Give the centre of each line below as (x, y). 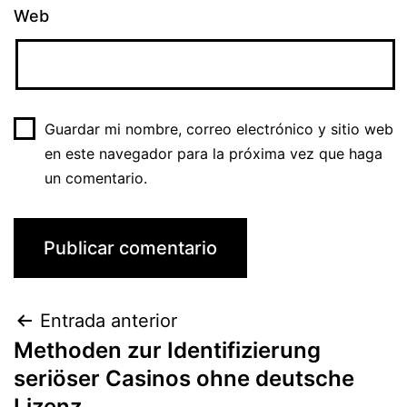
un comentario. (95, 179)
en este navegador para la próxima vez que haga (213, 154)
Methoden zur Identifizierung (167, 351)
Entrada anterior (109, 321)
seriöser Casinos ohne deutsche (184, 379)
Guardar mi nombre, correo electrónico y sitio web (218, 129)
